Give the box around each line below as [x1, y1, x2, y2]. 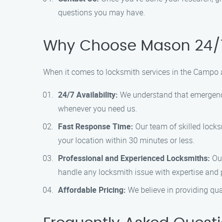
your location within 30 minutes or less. [58, 135, 195, 146]
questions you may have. [58, 7, 145, 18]
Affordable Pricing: [58, 184, 126, 195]
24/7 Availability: [58, 89, 118, 100]
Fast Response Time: [58, 121, 133, 132]
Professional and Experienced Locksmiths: [58, 153, 210, 164]
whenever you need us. [58, 103, 137, 114]
